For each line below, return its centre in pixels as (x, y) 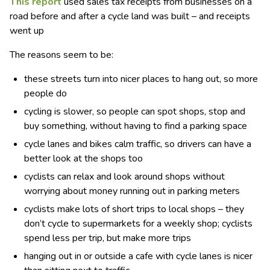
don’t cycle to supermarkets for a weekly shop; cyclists (138, 224)
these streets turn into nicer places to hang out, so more (141, 79)
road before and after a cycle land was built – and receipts (130, 17)
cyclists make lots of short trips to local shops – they (134, 209)
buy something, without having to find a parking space (136, 126)
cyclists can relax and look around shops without (124, 177)
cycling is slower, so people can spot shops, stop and (135, 112)
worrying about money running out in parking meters (132, 191)
